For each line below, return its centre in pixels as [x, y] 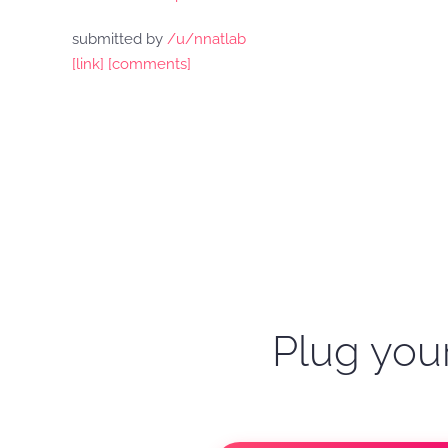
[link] [88, 64]
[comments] [149, 64]
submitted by [119, 39]
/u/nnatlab [206, 39]
